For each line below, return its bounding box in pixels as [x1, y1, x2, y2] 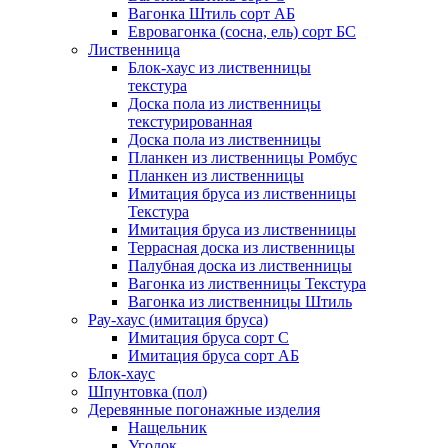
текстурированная [128, 113, 252, 130]
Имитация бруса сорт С [128, 329, 289, 346]
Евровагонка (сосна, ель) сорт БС [128, 23, 356, 40]
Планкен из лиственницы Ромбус [128, 149, 357, 166]
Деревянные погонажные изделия [88, 401, 320, 418]
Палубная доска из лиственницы [128, 257, 352, 274]
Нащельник [128, 419, 207, 436]
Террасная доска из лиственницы [128, 239, 355, 256]
